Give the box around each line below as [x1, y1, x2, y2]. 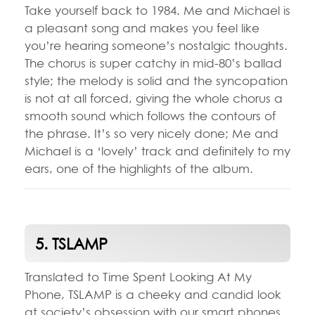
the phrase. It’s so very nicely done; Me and [25, 125, 278, 141]
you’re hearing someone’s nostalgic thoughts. [25, 37, 288, 53]
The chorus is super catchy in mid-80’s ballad [25, 55, 282, 70]
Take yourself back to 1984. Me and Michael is [25, 2, 290, 18]
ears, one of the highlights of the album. [25, 160, 253, 176]
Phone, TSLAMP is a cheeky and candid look [25, 286, 281, 302]
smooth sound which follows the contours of [25, 108, 276, 123]
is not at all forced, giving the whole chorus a [25, 90, 283, 105]
